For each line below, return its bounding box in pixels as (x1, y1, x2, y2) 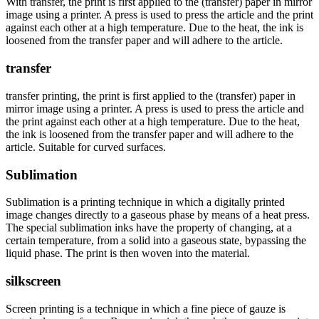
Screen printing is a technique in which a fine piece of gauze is (6, 302, 286, 315)
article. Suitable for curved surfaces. (6, 140, 166, 153)
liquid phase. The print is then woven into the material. (6, 247, 250, 260)
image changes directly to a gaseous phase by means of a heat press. (6, 209, 310, 221)
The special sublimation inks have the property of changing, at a (6, 221, 292, 234)
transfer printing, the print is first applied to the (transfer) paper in (6, 89, 296, 102)
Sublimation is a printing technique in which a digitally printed (6, 196, 285, 209)
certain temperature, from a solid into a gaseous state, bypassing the (6, 234, 306, 247)
